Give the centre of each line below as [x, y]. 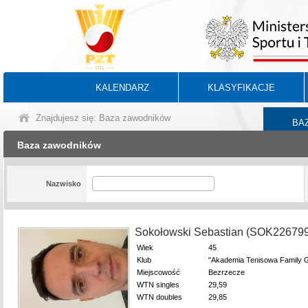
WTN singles [158, 285]
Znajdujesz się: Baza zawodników [103, 118]
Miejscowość [158, 272]
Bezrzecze [227, 272]
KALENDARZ [122, 88]
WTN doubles [159, 297]
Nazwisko [63, 184]
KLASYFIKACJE [241, 88]
